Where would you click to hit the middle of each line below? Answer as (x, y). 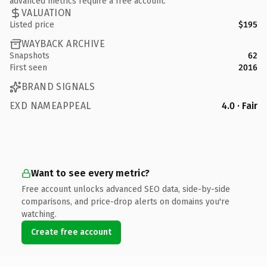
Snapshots (30, 55)
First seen (28, 67)
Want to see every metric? (90, 173)
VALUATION (47, 13)
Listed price (32, 24)
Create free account (71, 232)
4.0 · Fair (240, 105)
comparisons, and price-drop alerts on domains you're (125, 201)
